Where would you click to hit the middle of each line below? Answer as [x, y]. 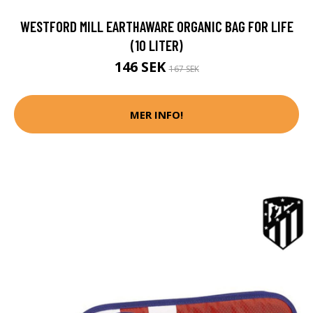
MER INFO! [156, 114]
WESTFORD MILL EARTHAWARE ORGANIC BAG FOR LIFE [156, 27]
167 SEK [184, 69]
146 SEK [141, 67]
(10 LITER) [156, 45]
